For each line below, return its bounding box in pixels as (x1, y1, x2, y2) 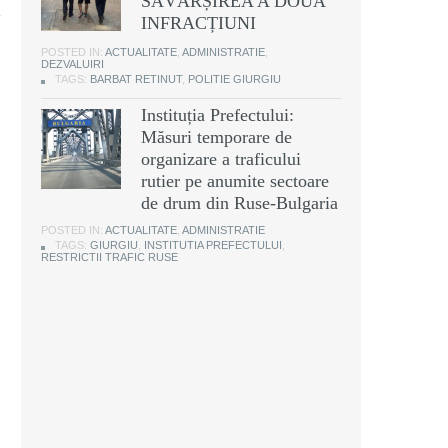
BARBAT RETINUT (90, 73, 182, 86)
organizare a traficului (141, 149, 301, 170)
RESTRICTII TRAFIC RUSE (41, 251, 178, 264)
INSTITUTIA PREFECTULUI (144, 239, 282, 252)
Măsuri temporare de (141, 127, 292, 148)
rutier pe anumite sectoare (141, 171, 329, 192)
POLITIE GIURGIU (188, 73, 281, 86)
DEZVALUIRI (41, 58, 104, 71)
